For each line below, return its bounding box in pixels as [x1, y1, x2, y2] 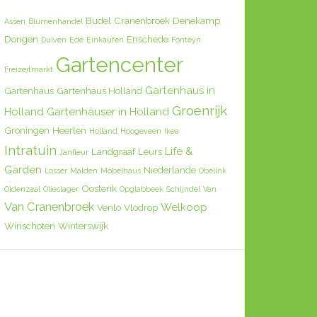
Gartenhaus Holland [57, 85, 142, 96]
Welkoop [161, 201, 207, 214]
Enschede [127, 33, 168, 45]
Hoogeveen [120, 127, 161, 135]
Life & [165, 145, 192, 158]
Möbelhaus [100, 166, 141, 175]
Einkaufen [86, 35, 124, 44]
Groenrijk [172, 103, 227, 118]
